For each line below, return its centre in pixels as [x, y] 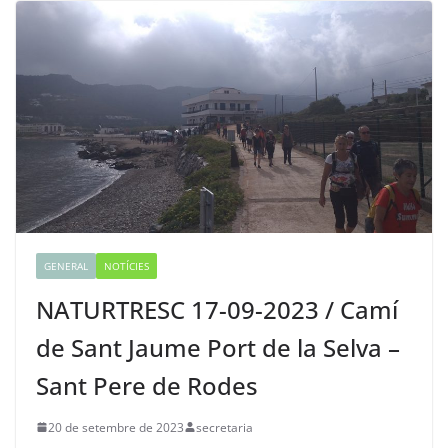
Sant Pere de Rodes [147, 385]
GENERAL [66, 265]
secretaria [224, 427]
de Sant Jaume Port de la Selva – [218, 347]
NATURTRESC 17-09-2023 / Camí [217, 309]
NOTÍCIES [126, 265]
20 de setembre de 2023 [116, 427]
